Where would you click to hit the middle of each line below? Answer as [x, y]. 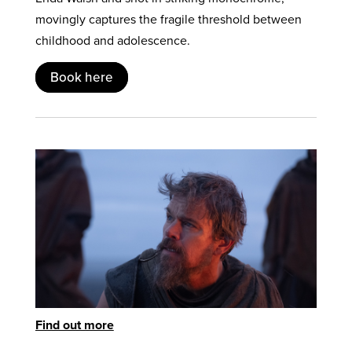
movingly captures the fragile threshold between [168, 20]
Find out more [74, 324]
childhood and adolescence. [112, 41]
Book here [81, 78]
